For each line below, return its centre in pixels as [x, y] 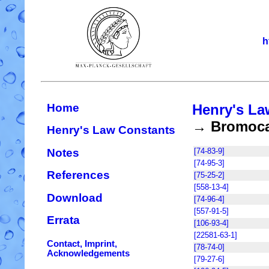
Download [75, 198]
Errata [63, 220]
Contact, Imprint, [82, 243]
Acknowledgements [88, 253]
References [78, 175]
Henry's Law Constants [111, 130]
